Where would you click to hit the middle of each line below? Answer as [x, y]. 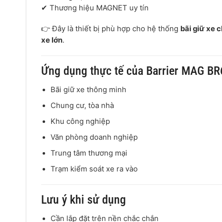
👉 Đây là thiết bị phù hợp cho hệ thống [111, 29]
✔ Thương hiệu [69, 8]
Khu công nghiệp [81, 122]
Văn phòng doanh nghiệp [94, 138]
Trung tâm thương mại [89, 153]
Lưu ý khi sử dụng [83, 200]
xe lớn [52, 40]
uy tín [138, 8]
